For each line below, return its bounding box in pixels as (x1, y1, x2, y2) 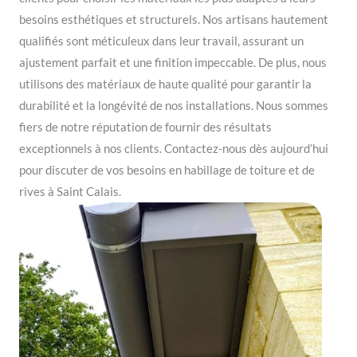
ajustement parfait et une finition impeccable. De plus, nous (19, 55, 327, 69)
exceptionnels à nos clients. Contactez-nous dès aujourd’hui (19, 141, 328, 155)
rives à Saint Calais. (19, 184, 121, 198)
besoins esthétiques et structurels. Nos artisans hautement (19, 12, 328, 26)
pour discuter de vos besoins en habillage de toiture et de (19, 163, 315, 177)
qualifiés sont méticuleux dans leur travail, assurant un (19, 33, 304, 48)
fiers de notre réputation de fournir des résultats (19, 120, 272, 134)
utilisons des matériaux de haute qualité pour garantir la (19, 76, 312, 91)
